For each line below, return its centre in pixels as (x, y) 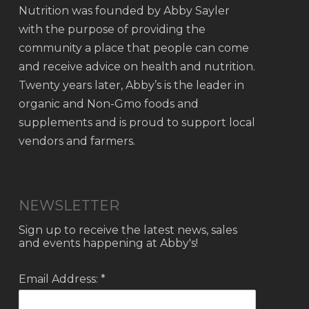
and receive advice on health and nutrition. (137, 67)
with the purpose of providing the (112, 29)
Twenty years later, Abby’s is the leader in (131, 85)
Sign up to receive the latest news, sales (128, 230)
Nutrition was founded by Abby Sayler (124, 11)
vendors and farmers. (77, 141)
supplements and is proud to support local (137, 122)
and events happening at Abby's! (108, 243)
